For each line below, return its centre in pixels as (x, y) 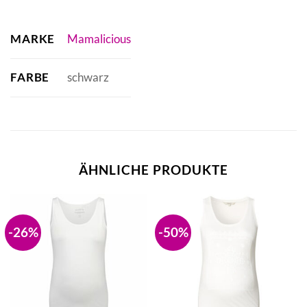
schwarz (88, 77)
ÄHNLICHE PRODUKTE (153, 169)
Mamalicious (99, 39)
